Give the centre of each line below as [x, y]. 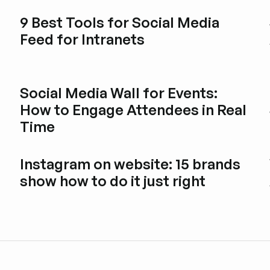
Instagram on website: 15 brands [130, 164]
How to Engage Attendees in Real [133, 110]
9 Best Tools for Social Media [120, 22]
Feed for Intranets [83, 39]
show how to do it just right [113, 181]
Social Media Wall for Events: [119, 93]
